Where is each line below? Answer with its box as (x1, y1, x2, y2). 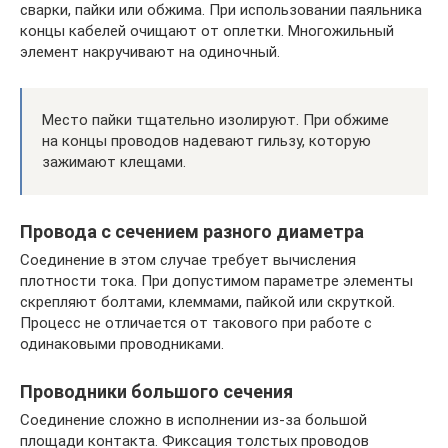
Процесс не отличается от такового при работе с (20, 314, 372, 332)
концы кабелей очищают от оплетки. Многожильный (20, 22, 394, 40)
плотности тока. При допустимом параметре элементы (20, 272, 413, 290)
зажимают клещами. (42, 153, 186, 171)
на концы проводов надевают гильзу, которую (42, 132, 371, 150)
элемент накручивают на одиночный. (20, 43, 280, 61)
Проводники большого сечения (20, 381, 293, 402)
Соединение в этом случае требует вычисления (20, 251, 356, 269)
